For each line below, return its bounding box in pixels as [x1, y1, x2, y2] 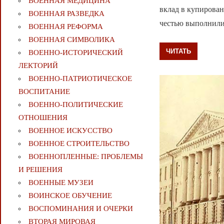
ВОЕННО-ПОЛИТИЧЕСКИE [28, 100, 123, 109]
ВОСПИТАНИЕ [18, 87, 70, 96]
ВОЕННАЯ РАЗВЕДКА [28, 9, 104, 18]
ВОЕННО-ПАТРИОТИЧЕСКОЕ [28, 74, 132, 83]
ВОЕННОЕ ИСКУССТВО [28, 126, 112, 135]
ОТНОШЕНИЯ [18, 113, 67, 122]
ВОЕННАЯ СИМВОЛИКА [28, 35, 115, 44]
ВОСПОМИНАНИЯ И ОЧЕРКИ [28, 204, 133, 213]
